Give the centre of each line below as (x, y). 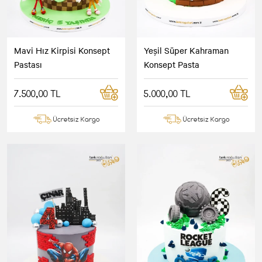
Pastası (28, 65)
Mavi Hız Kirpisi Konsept (62, 51)
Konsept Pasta (172, 65)
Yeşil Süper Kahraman (186, 51)
